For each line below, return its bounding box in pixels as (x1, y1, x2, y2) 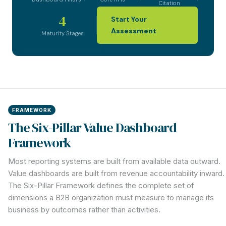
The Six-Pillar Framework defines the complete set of (8, 181, 194, 190)
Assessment (111, 26, 156, 35)
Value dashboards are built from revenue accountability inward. (8, 168, 224, 178)
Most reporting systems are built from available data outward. (8, 156, 220, 166)
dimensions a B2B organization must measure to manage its (8, 193, 214, 202)
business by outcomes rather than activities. (8, 205, 160, 214)
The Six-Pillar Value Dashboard (8, 119, 177, 137)
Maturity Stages (41, 29, 84, 37)
